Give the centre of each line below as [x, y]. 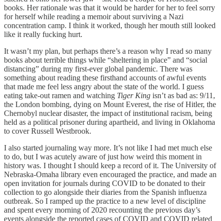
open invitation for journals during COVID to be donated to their [105, 183]
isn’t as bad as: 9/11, [183, 95]
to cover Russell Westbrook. [48, 131]
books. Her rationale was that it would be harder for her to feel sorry [110, 7]
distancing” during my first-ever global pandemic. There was [98, 69]
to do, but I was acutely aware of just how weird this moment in [103, 156]
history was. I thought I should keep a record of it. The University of [110, 165]
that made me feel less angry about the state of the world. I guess [104, 86]
